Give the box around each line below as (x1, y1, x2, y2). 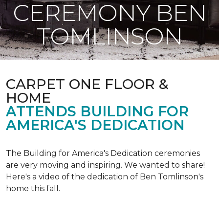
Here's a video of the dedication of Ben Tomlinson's (6, 172, 203, 181)
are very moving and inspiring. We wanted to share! (6, 160, 205, 170)
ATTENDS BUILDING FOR (6, 103, 189, 120)
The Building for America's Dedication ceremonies (6, 149, 200, 158)
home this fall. (6, 184, 60, 193)
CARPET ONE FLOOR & (6, 75, 169, 92)
